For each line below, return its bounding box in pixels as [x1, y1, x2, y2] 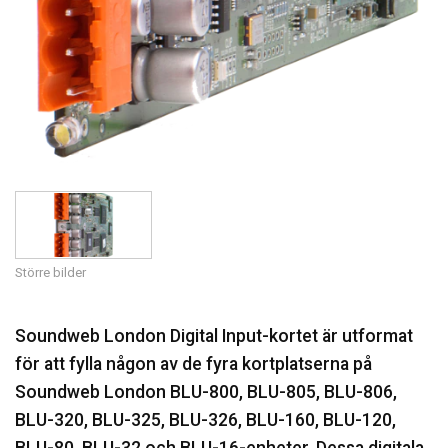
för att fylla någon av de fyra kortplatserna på [15, 353, 372, 374]
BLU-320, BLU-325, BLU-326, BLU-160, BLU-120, [15, 409, 396, 430]
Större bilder [15, 264, 86, 280]
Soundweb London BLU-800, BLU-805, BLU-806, [15, 381, 397, 402]
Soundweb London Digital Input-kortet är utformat [15, 325, 413, 346]
